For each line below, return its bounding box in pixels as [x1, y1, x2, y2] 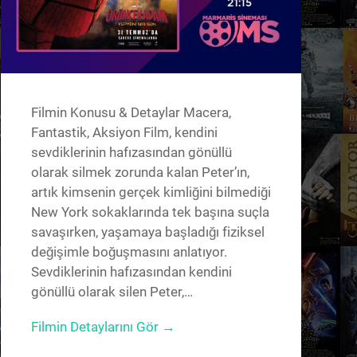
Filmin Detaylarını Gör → [30, 319, 175, 335]
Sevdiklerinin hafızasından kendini [30, 264, 232, 280]
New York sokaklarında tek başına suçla [30, 204, 269, 221]
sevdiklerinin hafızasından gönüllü [30, 144, 232, 161]
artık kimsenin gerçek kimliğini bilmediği [30, 184, 271, 201]
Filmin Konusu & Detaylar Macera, [30, 104, 231, 121]
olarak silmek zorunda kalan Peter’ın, [30, 164, 249, 181]
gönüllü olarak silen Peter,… [30, 284, 193, 300]
